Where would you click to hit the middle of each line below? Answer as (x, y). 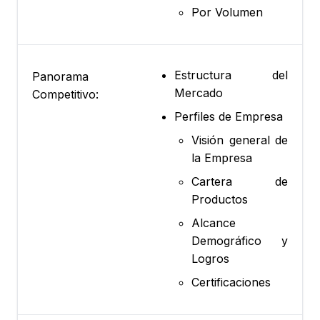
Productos (220, 200)
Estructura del (231, 75)
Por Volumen (227, 12)
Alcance (214, 223)
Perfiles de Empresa (229, 117)
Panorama (60, 77)
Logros (210, 259)
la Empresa (222, 158)
